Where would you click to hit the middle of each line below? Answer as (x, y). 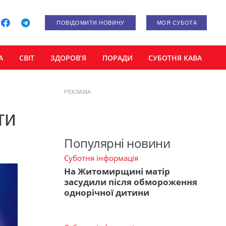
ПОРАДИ (117, 58)
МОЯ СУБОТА (177, 23)
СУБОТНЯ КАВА (175, 58)
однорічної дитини (107, 192)
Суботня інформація (101, 158)
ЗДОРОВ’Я (68, 58)
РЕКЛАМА (78, 92)
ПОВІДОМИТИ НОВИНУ (91, 23)
